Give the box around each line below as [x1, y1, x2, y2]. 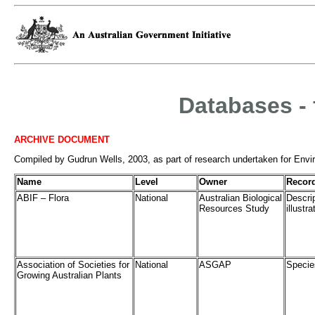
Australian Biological [199, 193, 282, 204]
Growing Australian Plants [17, 270, 122, 281]
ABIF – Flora [17, 193, 69, 204]
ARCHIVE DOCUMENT [14, 134, 110, 145]
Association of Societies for [17, 259, 129, 271]
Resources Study [199, 203, 269, 214]
